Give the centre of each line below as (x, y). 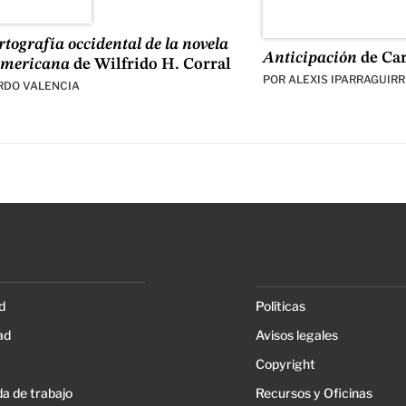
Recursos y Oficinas (314, 392)
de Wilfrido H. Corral (151, 64)
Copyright (285, 363)
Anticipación (309, 58)
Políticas (280, 305)
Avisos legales (296, 334)
